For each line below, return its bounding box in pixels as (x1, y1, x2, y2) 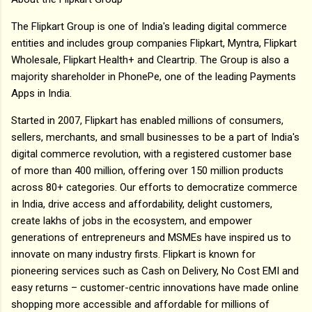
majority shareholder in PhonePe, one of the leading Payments (11, 70, 296, 83)
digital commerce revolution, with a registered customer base (11, 147, 292, 160)
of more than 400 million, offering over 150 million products (11, 164, 283, 177)
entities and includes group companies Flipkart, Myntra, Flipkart (11, 36, 297, 49)
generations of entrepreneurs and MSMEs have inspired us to (11, 231, 291, 244)
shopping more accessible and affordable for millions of (11, 297, 270, 311)
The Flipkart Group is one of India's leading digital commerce (11, 19, 287, 33)
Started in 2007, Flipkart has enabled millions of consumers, (11, 114, 283, 127)
